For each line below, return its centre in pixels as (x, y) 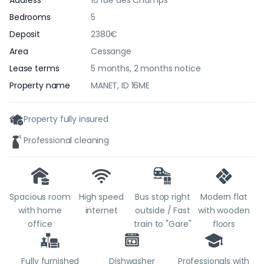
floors (224, 224)
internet (101, 210)
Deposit (25, 34)
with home (40, 210)
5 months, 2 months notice (146, 68)
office (40, 224)
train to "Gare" (163, 224)
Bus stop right (163, 197)
